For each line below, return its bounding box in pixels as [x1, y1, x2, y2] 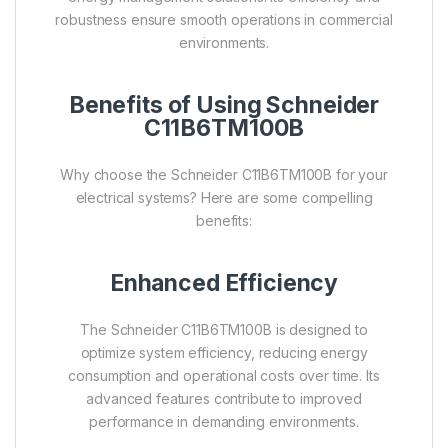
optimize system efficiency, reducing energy [80, 343, 368, 361]
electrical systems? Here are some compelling [75, 188, 373, 206]
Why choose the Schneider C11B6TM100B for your [60, 165, 388, 183]
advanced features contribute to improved [86, 389, 362, 407]
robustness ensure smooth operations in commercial [55, 10, 393, 28]
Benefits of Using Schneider [68, 90, 380, 119]
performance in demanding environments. [89, 412, 359, 430]
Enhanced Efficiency [109, 268, 339, 297]
